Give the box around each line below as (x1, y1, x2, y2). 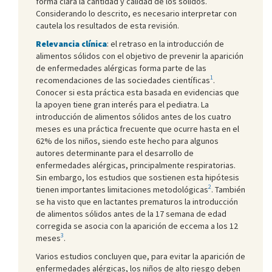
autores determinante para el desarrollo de (36, 147, 194, 158)
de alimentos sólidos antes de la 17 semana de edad (36, 208, 226, 219)
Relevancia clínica (36, 38, 107, 49)
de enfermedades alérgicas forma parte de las (36, 62, 206, 73)
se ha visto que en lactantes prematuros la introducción (36, 195, 238, 207)
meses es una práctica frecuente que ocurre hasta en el (36, 123, 239, 134)
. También (211, 183, 245, 195)
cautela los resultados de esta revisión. (36, 19, 179, 31)
